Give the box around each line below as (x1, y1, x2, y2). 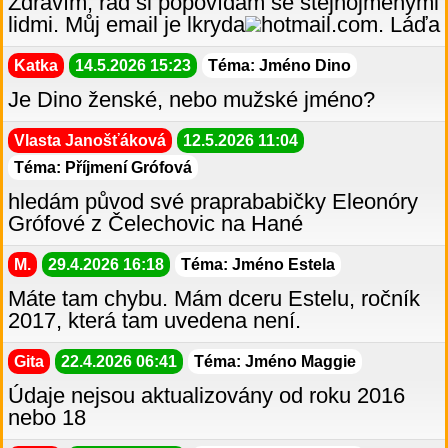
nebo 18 (8, 405, 86, 431)
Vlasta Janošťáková (14, 132, 166, 150)
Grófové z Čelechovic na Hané (8, 211, 303, 237)
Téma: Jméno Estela (181, 256, 335, 274)
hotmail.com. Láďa (261, 12, 440, 38)
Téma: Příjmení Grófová (14, 159, 192, 177)
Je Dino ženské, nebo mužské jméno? (8, 87, 375, 113)
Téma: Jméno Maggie (194, 353, 356, 371)
